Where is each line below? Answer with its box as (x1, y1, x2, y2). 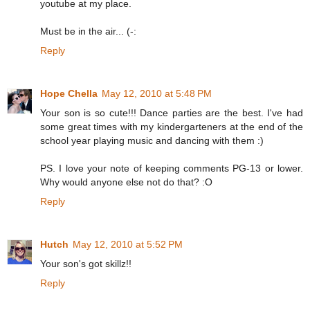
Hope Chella (40, 88, 98, 100)
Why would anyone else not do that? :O (40, 176, 212, 188)
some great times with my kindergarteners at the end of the (40, 121, 303, 133)
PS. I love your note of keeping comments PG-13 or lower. (40, 163, 303, 174)
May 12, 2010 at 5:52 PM (73, 239, 183, 250)
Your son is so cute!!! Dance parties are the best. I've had (40, 107, 303, 119)
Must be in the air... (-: (40, 26, 136, 37)
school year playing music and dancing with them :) (40, 135, 264, 147)
